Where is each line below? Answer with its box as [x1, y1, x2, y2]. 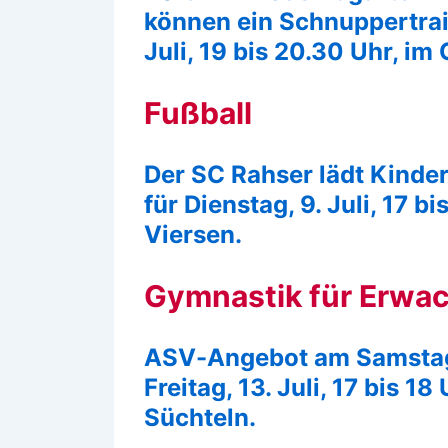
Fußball [144, 94, 252, 131]
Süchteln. [144, 402, 256, 432]
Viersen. [144, 219, 242, 249]
